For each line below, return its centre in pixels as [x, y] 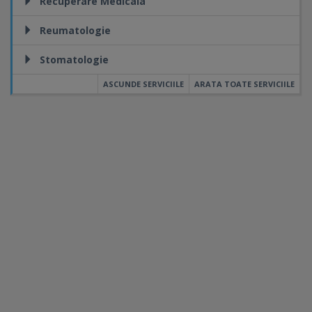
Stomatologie [74, 60]
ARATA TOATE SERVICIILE [244, 84]
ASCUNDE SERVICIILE [143, 84]
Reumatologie [75, 30]
